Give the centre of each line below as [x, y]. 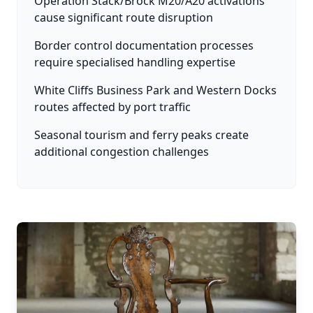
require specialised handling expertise [135, 62]
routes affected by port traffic [112, 107]
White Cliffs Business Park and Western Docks [155, 90]
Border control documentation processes [144, 45]
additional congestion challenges [122, 152]
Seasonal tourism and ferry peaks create [141, 135]
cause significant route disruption [124, 17]
